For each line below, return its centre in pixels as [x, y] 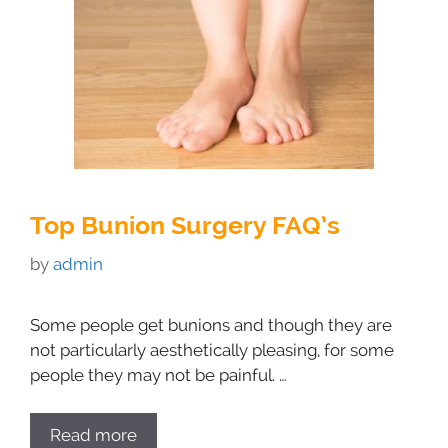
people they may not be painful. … [158, 374]
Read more [93, 435]
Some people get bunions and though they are [211, 324]
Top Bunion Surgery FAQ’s [185, 225]
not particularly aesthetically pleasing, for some [212, 349]
